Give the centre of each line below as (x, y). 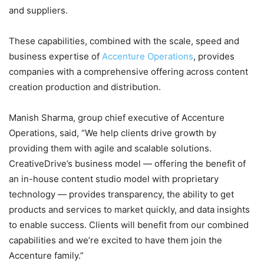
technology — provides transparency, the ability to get (121, 194)
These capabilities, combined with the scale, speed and (124, 41)
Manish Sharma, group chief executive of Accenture (117, 118)
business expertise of (55, 57)
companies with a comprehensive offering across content (128, 72)
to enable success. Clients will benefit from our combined (129, 225)
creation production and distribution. (85, 87)
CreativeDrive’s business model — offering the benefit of (127, 164)
